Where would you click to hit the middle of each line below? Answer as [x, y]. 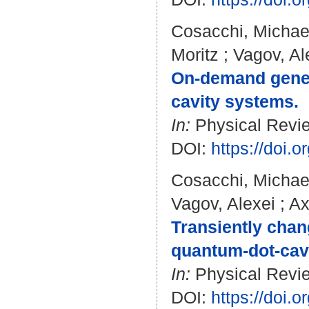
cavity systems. [235, 101]
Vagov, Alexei [223, 203]
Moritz [195, 54]
